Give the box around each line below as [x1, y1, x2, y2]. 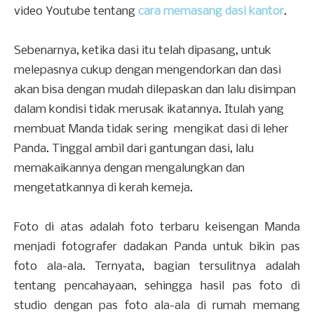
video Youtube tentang [14, 5, 138, 19]
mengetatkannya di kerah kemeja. [14, 182, 193, 196]
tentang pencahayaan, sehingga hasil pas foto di [14, 280, 300, 294]
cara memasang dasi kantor [138, 5, 284, 19]
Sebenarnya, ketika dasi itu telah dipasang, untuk [14, 44, 271, 58]
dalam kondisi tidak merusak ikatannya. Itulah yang [14, 103, 284, 117]
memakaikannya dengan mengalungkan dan [14, 162, 245, 176]
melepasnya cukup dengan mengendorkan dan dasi [14, 64, 281, 78]
